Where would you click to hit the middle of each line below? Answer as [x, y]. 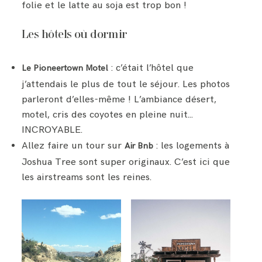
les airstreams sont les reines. [87, 177]
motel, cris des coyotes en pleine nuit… [108, 115]
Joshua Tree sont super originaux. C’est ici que [126, 162]
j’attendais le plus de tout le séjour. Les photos [126, 85]
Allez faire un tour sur [73, 146]
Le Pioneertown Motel [65, 68]
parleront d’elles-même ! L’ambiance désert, [119, 100]
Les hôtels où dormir [75, 35]
